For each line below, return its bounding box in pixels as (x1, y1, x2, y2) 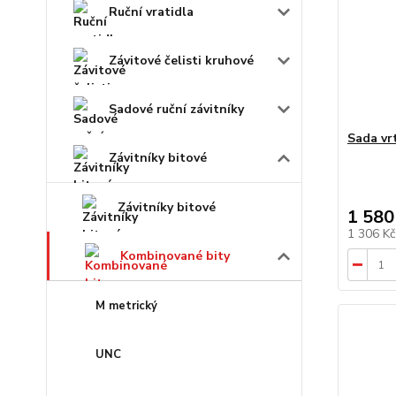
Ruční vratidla (109, 3, 194, 20)
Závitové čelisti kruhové (109, 51, 254, 69)
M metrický (95, 297, 157, 314)
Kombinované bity (120, 247, 230, 264)
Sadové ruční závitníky (109, 100, 244, 118)
